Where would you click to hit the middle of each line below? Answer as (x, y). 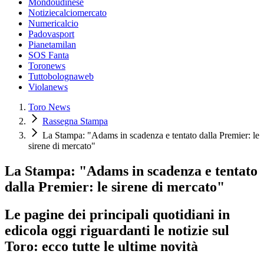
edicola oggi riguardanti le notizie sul (117, 230)
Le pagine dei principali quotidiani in (117, 214)
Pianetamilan (52, 45)
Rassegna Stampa (75, 121)
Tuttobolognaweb (61, 77)
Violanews (48, 87)
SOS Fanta (49, 55)
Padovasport (51, 34)
